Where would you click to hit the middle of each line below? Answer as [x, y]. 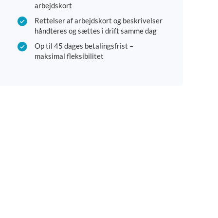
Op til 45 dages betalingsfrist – [84, 46]
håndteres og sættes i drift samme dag [96, 31]
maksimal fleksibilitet [69, 56]
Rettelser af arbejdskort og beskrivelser [99, 21]
